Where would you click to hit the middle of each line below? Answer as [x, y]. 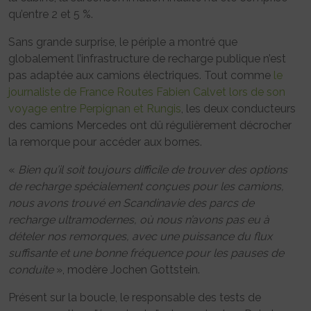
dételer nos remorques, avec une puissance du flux [140, 237]
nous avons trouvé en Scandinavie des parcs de [131, 203]
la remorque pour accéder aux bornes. [105, 142]
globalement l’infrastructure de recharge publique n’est [147, 59]
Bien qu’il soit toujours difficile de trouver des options [153, 170]
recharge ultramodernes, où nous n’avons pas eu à [139, 220]
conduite [31, 270]
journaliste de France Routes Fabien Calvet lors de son [147, 92]
